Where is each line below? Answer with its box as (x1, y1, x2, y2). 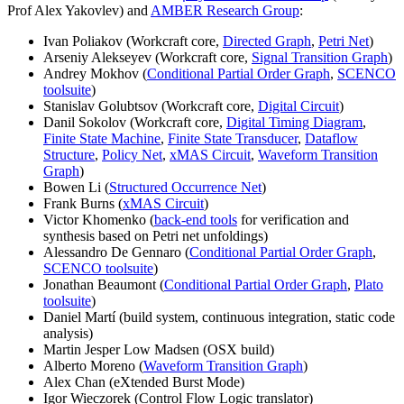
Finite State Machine (43, 130, 161, 146)
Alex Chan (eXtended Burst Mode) (43, 373, 244, 390)
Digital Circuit (258, 97, 339, 114)
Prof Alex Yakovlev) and (7, 2, 151, 18)
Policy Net (102, 146, 162, 162)
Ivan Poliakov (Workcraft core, (43, 32, 223, 49)
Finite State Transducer (168, 130, 298, 146)
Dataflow (305, 130, 358, 146)
